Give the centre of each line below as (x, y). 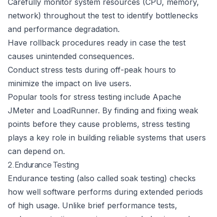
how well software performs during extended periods (105, 192)
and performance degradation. (64, 29)
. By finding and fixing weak (148, 110)
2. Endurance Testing (43, 165)
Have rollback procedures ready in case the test (97, 43)
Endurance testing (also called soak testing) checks (102, 178)
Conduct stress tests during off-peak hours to (92, 70)
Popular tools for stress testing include (80, 97)
